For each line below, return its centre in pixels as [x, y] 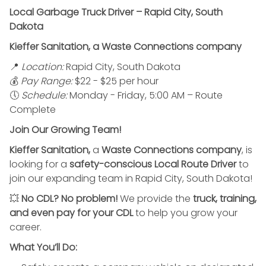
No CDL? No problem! [69, 198]
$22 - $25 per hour [115, 81]
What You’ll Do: [43, 247]
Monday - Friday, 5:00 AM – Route [145, 95]
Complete [33, 109]
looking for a [39, 164]
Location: [42, 66]
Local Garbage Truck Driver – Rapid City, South [116, 12]
